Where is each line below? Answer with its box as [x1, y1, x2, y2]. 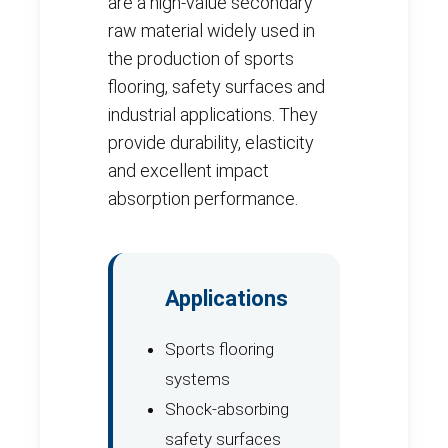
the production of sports [108, 47, 294, 69]
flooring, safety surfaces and [108, 75, 325, 97]
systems [165, 368, 230, 389]
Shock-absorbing [165, 398, 289, 419]
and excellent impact [108, 159, 269, 181]
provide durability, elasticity [108, 131, 314, 153]
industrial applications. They [108, 103, 318, 125]
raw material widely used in [108, 19, 315, 41]
